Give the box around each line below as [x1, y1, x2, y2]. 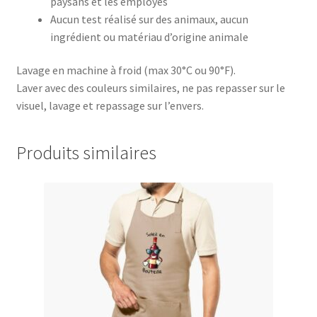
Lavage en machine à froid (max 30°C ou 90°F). [16, 63, 236, 78]
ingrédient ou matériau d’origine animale [50, 29, 248, 44]
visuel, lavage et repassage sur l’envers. [16, 98, 204, 113]
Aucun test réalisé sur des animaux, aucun [50, 11, 248, 26]
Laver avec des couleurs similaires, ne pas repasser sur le [16, 81, 285, 96]
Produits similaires [16, 141, 156, 164]
